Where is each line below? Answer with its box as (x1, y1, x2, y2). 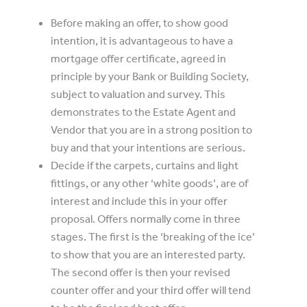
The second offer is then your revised (51, 265, 230, 279)
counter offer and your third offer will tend (51, 283, 251, 297)
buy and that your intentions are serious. (51, 140, 245, 154)
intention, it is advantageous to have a (51, 34, 233, 47)
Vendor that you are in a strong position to (51, 123, 252, 136)
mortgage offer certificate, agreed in (51, 51, 226, 65)
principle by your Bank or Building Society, (51, 69, 249, 83)
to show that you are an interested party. (51, 247, 245, 261)
